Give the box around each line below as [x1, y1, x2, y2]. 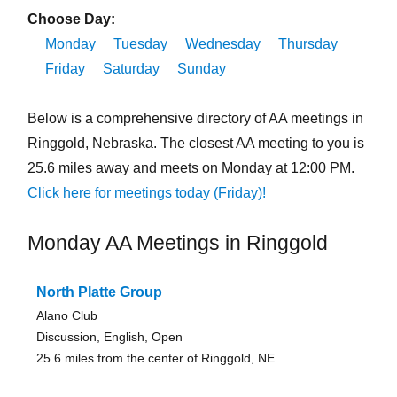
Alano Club [35, 308, 97, 323]
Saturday [102, 61, 160, 77]
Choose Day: [27, 12, 115, 27]
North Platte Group [35, 284, 162, 300]
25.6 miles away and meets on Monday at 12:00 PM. [27, 160, 354, 176]
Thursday [277, 36, 338, 52]
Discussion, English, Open [35, 330, 183, 345]
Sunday [176, 61, 226, 77]
